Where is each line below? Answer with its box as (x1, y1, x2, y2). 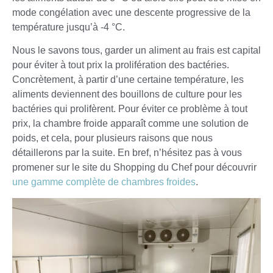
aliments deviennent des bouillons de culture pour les (12, 89, 242, 100)
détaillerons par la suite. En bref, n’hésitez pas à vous (12, 147, 242, 158)
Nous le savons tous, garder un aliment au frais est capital (12, 45, 261, 56)
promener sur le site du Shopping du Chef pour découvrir (12, 162, 257, 173)
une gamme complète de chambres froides (12, 177, 196, 188)
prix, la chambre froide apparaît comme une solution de (12, 118, 249, 129)
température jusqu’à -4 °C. (12, 21, 127, 32)
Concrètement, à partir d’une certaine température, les (12, 74, 244, 85)
